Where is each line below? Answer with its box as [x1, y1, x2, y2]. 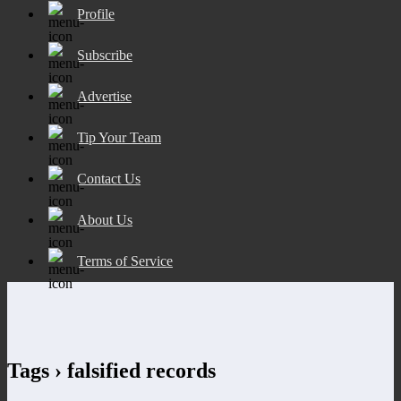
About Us [77, 211, 132, 227]
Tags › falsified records [7, 358, 216, 382]
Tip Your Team [77, 129, 161, 145]
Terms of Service [77, 252, 173, 269]
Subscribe [77, 47, 132, 63]
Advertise [77, 88, 132, 104]
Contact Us [77, 170, 141, 186]
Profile [77, 5, 115, 21]
